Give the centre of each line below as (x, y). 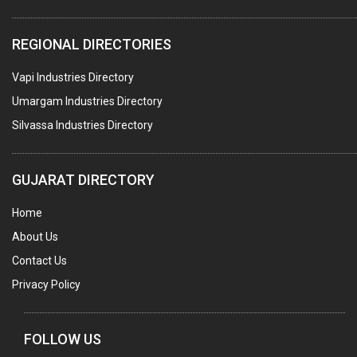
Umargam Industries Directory (87, 102)
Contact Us (39, 261)
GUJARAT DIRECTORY (83, 180)
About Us (35, 237)
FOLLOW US (63, 339)
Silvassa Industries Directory (82, 126)
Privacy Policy (46, 285)
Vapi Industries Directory (73, 78)
